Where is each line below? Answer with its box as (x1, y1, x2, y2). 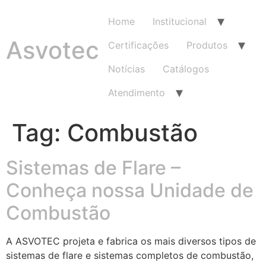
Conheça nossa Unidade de (6, 179, 254, 202)
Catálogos (163, 63, 209, 75)
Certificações (108, 39, 169, 51)
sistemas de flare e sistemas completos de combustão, (6, 249, 254, 261)
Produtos (186, 39, 227, 51)
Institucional (153, 15, 207, 27)
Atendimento (108, 87, 165, 99)
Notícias (108, 63, 145, 75)
